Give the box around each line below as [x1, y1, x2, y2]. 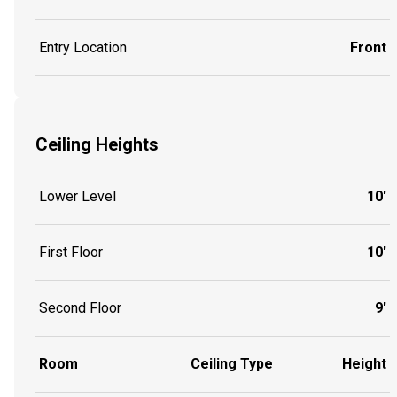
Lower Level [39, 188, 116, 206]
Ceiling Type [191, 355, 273, 373]
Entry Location [39, 39, 127, 57]
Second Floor [39, 300, 121, 317]
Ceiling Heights [35, 133, 159, 155]
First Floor [39, 244, 103, 261]
